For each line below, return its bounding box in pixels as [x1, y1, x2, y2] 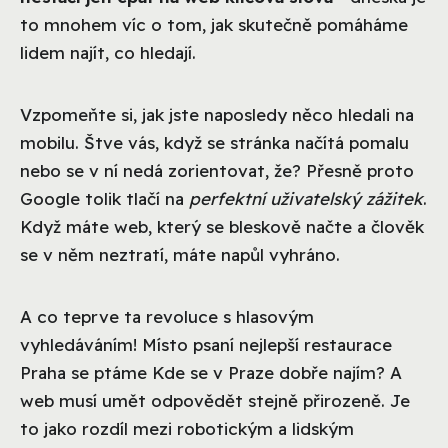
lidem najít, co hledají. [20, 41, 196, 63]
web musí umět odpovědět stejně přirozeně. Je [20, 389, 410, 411]
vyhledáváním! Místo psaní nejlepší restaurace [20, 333, 392, 355]
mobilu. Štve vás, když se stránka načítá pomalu [20, 131, 409, 153]
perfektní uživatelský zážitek [189, 187, 423, 209]
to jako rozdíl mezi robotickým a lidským [20, 417, 354, 439]
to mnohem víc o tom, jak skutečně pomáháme [20, 13, 408, 35]
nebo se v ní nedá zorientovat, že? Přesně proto [20, 159, 414, 181]
